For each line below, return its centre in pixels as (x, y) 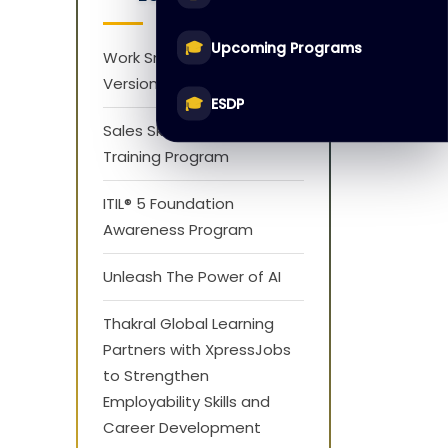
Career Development (182, 427)
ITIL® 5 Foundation (168, 203)
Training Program (166, 156)
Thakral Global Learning (188, 323)
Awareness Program (178, 229)
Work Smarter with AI (180, 57)
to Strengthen (156, 375)
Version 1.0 (141, 83)
